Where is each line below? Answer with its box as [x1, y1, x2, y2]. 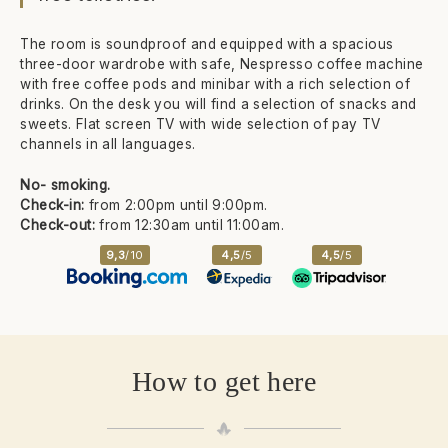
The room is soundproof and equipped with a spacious [20, 36, 394, 53]
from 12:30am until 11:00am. [95, 216, 285, 233]
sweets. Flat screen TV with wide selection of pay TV [20, 116, 381, 133]
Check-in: [20, 196, 85, 213]
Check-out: [20, 216, 95, 233]
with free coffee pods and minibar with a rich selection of [20, 76, 411, 93]
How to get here [131, 366, 317, 398]
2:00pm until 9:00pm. [124, 196, 268, 213]
